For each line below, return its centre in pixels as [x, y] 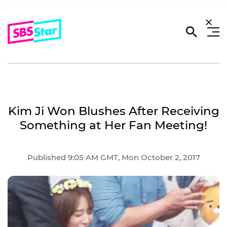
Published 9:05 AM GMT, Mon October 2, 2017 [113, 157]
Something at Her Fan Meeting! [113, 125]
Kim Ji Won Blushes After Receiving [113, 111]
